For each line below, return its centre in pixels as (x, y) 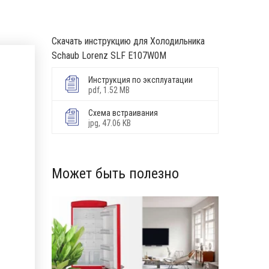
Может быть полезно (115, 174)
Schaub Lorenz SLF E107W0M (109, 56)
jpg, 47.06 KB (110, 123)
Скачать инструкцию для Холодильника (128, 41)
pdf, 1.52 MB (109, 90)
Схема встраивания (123, 113)
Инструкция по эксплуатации (141, 80)
